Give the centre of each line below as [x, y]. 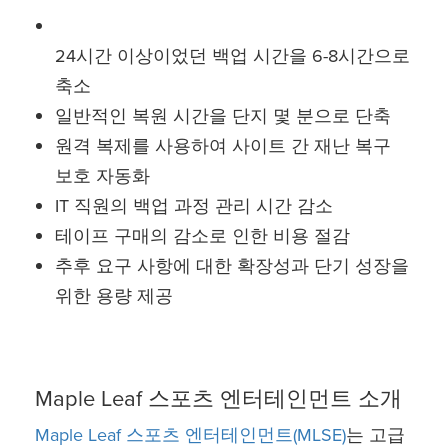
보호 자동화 [102, 176]
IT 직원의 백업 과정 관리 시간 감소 [194, 206]
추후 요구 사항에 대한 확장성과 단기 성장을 [232, 266]
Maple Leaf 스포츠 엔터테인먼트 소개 [218, 399]
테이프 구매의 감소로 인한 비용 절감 [202, 236]
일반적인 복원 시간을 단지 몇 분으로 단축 [223, 116]
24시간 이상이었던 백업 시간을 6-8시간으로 [232, 56]
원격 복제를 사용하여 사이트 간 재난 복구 [223, 146]
